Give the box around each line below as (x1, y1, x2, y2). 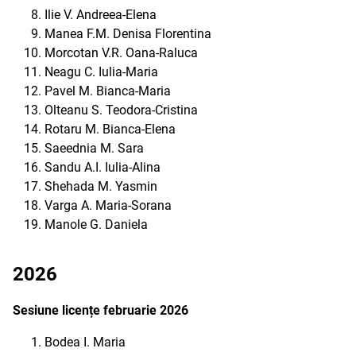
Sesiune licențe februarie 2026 (13, 303, 188, 318)
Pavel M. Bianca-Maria (44, 83, 171, 99)
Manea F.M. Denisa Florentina (44, 26, 211, 41)
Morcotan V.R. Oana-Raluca (44, 45, 198, 60)
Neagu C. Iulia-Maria (44, 64, 158, 79)
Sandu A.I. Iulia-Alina (44, 160, 161, 175)
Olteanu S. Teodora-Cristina (44, 103, 198, 118)
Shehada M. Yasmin (44, 179, 157, 194)
